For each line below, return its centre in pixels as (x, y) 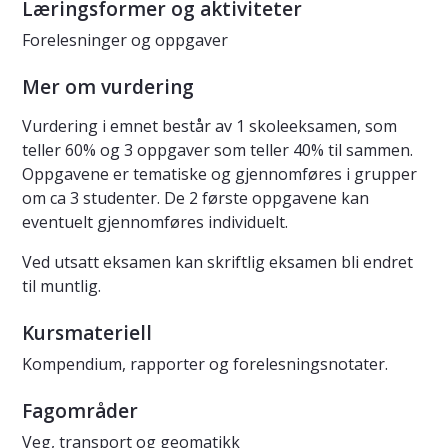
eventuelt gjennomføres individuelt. (155, 222)
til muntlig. (61, 286)
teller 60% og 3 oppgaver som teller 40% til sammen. (217, 150)
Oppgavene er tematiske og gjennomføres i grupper (219, 174)
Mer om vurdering (108, 87)
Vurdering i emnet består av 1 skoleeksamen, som (209, 126)
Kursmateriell (87, 333)
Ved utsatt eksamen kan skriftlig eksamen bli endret (217, 262)
